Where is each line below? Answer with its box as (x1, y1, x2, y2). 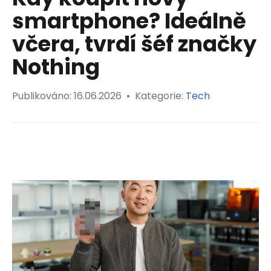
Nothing (12, 51, 100, 82)
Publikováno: (12, 88, 74, 103)
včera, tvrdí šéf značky (12, 28, 256, 59)
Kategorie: (135, 88, 186, 103)
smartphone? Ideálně (12, 5, 246, 36)
